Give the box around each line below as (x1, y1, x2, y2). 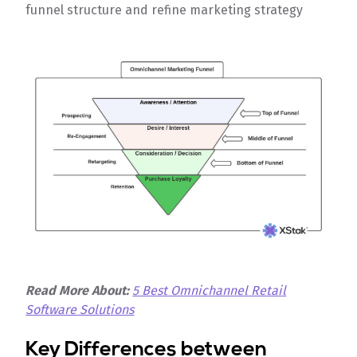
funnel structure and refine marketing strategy (25, 2, 310, 18)
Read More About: (25, 282, 130, 298)
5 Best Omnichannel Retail (132, 282, 287, 298)
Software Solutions (25, 301, 135, 317)
